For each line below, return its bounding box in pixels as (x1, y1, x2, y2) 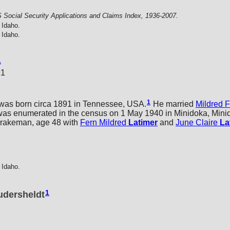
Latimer (128, 118, 158, 127)
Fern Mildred (80, 118, 126, 127)
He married (151, 100, 196, 109)
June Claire (176, 118, 218, 127)
